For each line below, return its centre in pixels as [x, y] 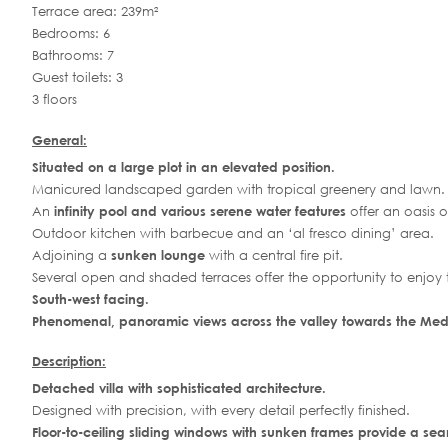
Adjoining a [71, 255]
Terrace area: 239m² [95, 12]
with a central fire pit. [274, 255]
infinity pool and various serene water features [200, 210]
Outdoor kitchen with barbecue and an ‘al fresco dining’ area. [233, 233]
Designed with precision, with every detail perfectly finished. [221, 411]
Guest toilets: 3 [77, 78]
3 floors [54, 100]
